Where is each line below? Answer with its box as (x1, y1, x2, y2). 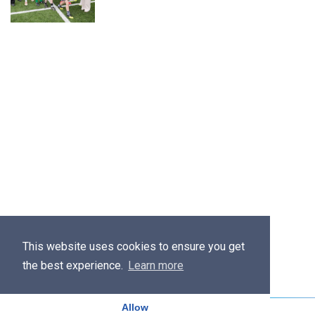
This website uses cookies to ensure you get (22, 240, 245, 254)
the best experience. (22, 259, 126, 273)
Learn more (128, 259, 184, 273)
